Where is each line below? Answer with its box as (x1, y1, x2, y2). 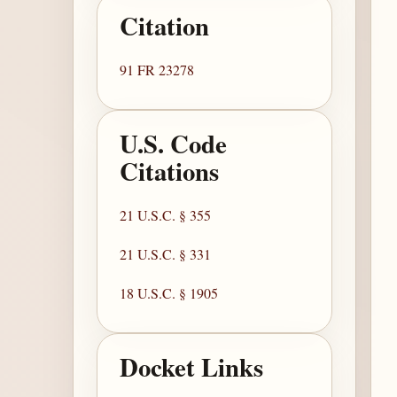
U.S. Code (120, 125, 228, 163)
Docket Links (120, 348, 264, 386)
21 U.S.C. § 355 (120, 206, 212, 225)
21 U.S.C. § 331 (120, 245, 212, 264)
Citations (120, 152, 220, 191)
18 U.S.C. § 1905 (120, 284, 219, 303)
